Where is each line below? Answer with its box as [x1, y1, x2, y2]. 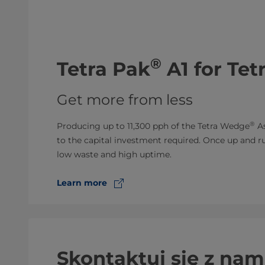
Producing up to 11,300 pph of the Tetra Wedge [57, 121, 250, 131]
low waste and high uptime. [57, 149, 172, 160]
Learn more [57, 177, 107, 188]
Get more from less [57, 91, 193, 108]
